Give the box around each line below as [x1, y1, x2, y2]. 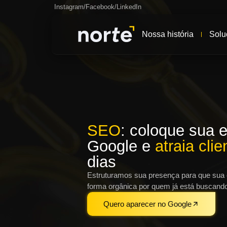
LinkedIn [117, 4, 141, 11]
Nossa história [141, 29, 194, 39]
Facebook [86, 4, 115, 11]
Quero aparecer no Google [103, 199, 192, 208]
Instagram [54, 4, 84, 11]
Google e [87, 137, 155, 156]
